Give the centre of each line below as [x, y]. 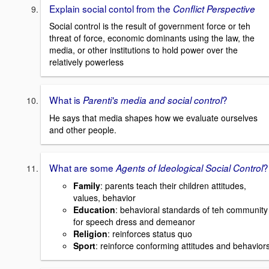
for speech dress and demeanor [134, 221]
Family [87, 185]
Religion [90, 233]
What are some [83, 167]
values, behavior [104, 197]
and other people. [83, 129]
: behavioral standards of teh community [192, 209]
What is [66, 100]
